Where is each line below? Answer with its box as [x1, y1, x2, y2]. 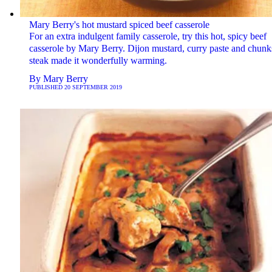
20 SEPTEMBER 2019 [64, 84, 122, 91]
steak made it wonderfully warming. [29, 55, 167, 66]
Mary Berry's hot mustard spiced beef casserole [29, 19, 209, 30]
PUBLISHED [29, 84, 64, 91]
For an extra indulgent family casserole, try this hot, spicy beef [29, 31, 267, 42]
